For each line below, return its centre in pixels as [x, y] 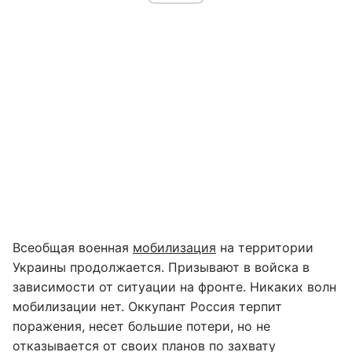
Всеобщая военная [73, 247]
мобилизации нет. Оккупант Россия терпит [147, 306]
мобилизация [174, 247]
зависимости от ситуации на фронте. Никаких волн [174, 287]
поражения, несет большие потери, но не [141, 326]
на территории [265, 247]
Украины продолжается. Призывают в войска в [161, 267]
